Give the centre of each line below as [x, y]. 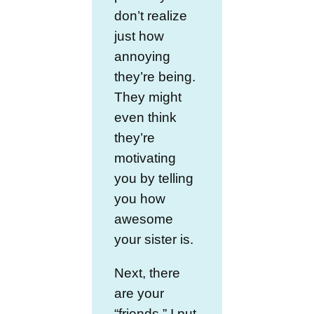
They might [148, 97]
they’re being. [155, 76]
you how [140, 198]
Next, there [148, 273]
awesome [144, 219]
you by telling [154, 178]
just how [139, 36]
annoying [143, 56]
